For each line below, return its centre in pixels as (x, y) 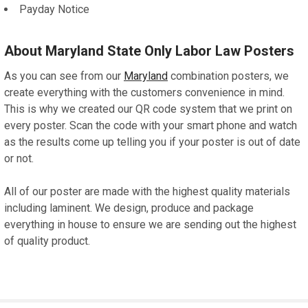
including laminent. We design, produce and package (129, 208)
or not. (19, 158)
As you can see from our (64, 76)
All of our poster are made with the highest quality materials (147, 191)
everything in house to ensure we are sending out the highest (150, 224)
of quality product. (47, 241)
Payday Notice (54, 9)
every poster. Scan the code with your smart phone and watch (151, 125)
